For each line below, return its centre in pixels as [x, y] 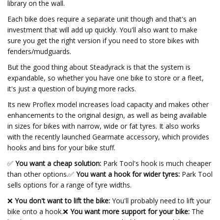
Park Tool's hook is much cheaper [156, 163]
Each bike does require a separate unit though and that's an [102, 19]
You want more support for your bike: [129, 211]
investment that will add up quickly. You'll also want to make [102, 30]
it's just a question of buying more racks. [72, 89]
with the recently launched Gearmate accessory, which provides [108, 137]
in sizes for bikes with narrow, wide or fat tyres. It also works [104, 126]
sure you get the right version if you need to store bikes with [103, 41]
